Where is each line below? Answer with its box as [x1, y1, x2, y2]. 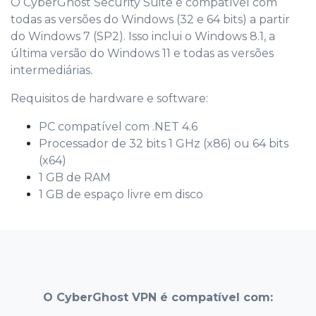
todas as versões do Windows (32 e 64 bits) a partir [11, 12, 290, 26]
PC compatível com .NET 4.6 [39, 119, 197, 133]
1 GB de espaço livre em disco [39, 187, 203, 201]
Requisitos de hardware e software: [11, 91, 208, 105]
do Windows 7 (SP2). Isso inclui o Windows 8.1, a [11, 29, 275, 43]
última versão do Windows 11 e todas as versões [11, 46, 274, 60]
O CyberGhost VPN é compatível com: [43, 290, 273, 304]
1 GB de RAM [39, 170, 111, 184]
